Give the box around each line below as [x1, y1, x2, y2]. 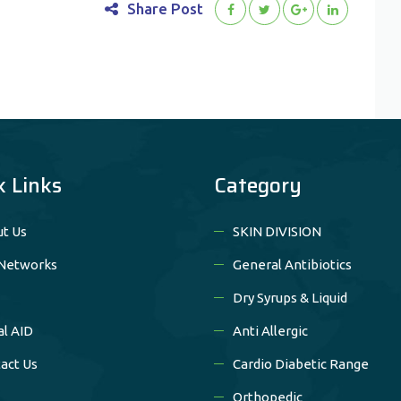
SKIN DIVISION [233, 223, 321, 239]
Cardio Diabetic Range [233, 355, 369, 371]
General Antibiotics [233, 256, 352, 272]
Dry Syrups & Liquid [233, 289, 347, 305]
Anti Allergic [233, 322, 308, 338]
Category [214, 168, 302, 201]
